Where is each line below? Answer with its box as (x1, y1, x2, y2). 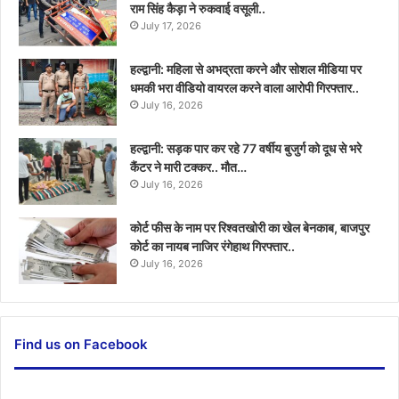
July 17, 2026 (141, 19, 201, 32)
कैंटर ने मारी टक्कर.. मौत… (130, 159, 247, 175)
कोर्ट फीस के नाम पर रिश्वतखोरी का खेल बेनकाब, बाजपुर (130, 219, 370, 235)
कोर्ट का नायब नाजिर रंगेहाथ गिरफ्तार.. (130, 238, 295, 254)
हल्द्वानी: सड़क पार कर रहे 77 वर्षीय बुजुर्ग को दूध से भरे (130, 140, 362, 156)
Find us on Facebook (14, 335, 148, 353)
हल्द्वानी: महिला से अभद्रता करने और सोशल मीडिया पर (130, 61, 362, 77)
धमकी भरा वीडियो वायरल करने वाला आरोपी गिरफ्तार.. (130, 79, 359, 95)
